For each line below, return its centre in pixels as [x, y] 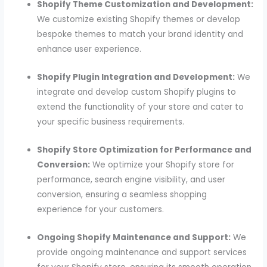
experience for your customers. [101, 210]
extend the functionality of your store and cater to [141, 107]
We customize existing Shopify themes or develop [139, 20]
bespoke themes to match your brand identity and [140, 35]
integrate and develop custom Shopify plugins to [137, 92]
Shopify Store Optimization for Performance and [145, 150]
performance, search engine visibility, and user [131, 180]
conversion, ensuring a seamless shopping [122, 195]
